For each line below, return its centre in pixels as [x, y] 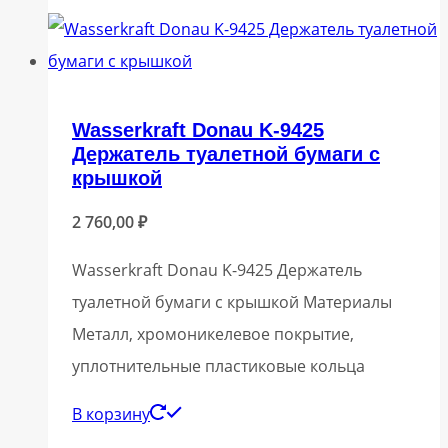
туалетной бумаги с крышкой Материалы [232, 302]
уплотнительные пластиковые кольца [218, 366]
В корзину [111, 414]
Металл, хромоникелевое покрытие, [213, 334]
